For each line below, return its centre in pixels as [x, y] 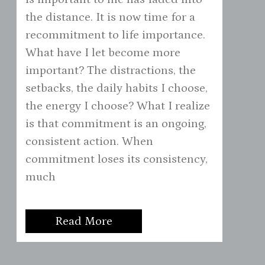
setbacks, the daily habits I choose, [116, 88]
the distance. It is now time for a [110, 17]
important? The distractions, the [110, 70]
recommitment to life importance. [115, 35]
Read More [83, 221]
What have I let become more [103, 52]
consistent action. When [89, 141]
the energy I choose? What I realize [117, 106]
